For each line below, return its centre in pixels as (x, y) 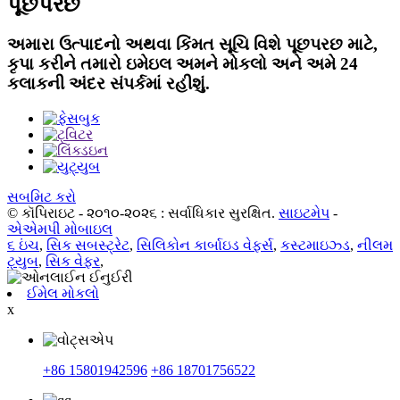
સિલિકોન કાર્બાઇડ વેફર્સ (205, 245)
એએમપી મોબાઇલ (60, 229)
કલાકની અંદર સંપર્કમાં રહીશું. (108, 83)
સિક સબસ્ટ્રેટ (88, 245)
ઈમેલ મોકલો (63, 293)
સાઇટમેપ (304, 212)
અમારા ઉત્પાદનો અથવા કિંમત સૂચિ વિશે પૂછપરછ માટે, (192, 44)
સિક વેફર (73, 261)
